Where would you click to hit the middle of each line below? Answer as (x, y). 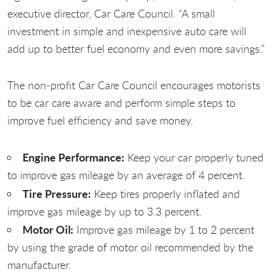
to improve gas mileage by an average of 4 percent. (126, 175)
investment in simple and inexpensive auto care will (127, 31)
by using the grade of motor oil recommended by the (130, 247)
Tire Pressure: (57, 193)
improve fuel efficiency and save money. (100, 121)
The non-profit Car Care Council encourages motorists (134, 85)
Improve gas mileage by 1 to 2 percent (164, 230)
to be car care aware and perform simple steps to (121, 103)
